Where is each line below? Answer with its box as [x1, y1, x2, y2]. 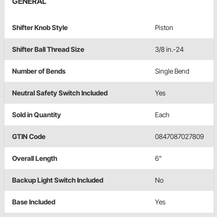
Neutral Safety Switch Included [12, 89, 108, 97]
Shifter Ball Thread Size [12, 45, 84, 54]
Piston [155, 23, 173, 32]
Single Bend [155, 67, 189, 76]
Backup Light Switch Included [12, 176, 103, 185]
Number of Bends [12, 67, 65, 76]
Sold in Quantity [12, 110, 61, 119]
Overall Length [12, 154, 57, 163]
